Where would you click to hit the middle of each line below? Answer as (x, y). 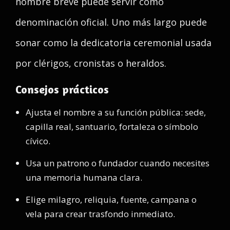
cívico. (38, 141)
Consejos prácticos (62, 89)
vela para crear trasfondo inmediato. (100, 214)
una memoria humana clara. (84, 177)
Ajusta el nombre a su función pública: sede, (116, 112)
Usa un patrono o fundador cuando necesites (118, 163)
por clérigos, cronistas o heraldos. (91, 63)
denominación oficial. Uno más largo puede (111, 22)
